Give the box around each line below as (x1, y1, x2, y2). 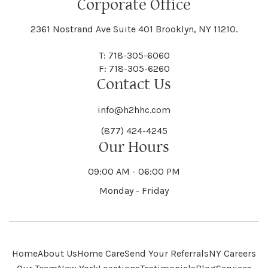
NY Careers (209, 248, 256, 260)
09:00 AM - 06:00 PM (88, 166, 180, 178)
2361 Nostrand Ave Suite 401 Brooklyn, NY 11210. (31, 23, 237, 35)
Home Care (77, 248, 124, 260)
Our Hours (99, 138, 169, 157)
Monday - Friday (99, 185, 169, 197)
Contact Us (97, 75, 171, 95)
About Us (38, 248, 77, 260)
